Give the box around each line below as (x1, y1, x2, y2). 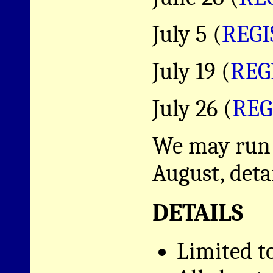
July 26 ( (152, 94, 232, 122)
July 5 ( (152, 20, 222, 48)
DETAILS (152, 198, 243, 227)
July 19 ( (152, 57, 230, 85)
